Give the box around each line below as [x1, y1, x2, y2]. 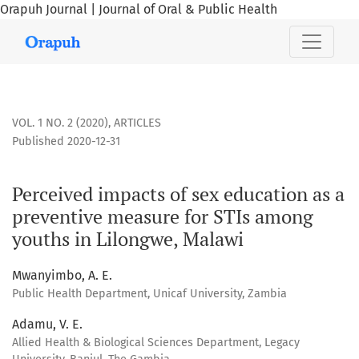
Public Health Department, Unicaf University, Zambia [12, 287, 287, 301]
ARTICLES [114, 116, 161, 131]
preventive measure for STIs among [12, 204, 313, 230]
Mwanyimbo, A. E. [12, 268, 112, 284]
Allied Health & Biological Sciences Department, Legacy [12, 336, 300, 350]
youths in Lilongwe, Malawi [12, 226, 244, 252]
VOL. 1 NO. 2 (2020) [12, 116, 108, 131]
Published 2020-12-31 [12, 135, 120, 149]
